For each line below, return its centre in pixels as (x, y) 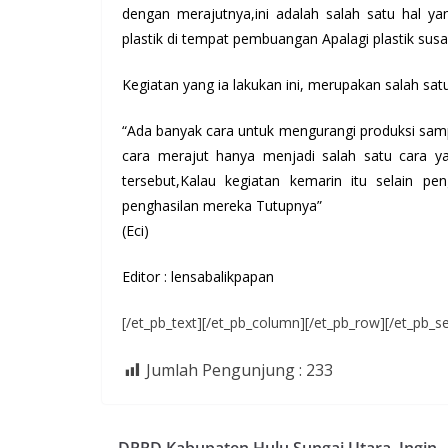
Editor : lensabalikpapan (198, 277)
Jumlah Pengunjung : (224, 370)
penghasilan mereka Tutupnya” (222, 206)
